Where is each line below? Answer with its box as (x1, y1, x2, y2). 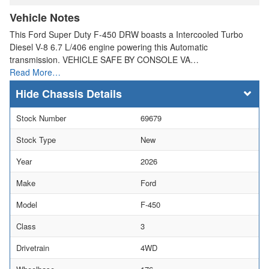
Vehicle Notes (10, 9, 80, 25)
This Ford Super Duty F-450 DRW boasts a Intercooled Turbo (10, 28, 243, 40)
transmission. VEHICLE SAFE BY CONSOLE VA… (10, 53, 199, 65)
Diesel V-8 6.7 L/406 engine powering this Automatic (10, 40, 208, 53)
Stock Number (16, 112, 66, 124)
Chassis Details (42, 85, 122, 101)
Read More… (10, 65, 61, 78)
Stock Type (16, 133, 56, 145)
